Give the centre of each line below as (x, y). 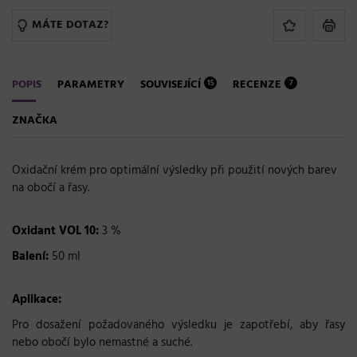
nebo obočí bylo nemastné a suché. (102, 342)
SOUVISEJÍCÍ (172, 84)
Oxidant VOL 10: (55, 231)
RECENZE (259, 84)
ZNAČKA (35, 120)
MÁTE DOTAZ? (70, 25)
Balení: (30, 256)
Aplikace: (37, 299)
